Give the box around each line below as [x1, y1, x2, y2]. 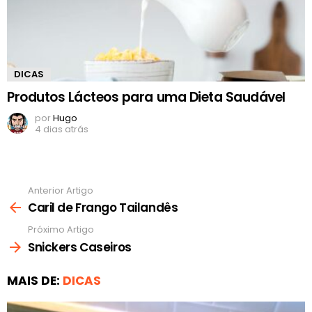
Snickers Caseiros [28, 238, 132, 256]
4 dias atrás [35, 122, 88, 136]
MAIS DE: [7, 272, 63, 289]
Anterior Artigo [28, 183, 93, 197]
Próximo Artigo [28, 223, 94, 237]
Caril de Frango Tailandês [28, 199, 178, 217]
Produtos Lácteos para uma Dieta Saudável [7, 87, 286, 107]
